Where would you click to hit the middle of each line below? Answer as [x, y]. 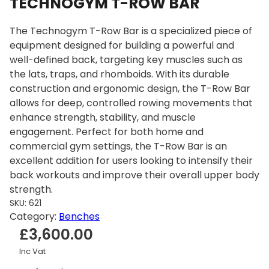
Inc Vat [32, 251]
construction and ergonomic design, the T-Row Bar [130, 88]
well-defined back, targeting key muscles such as [126, 59]
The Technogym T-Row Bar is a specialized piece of [131, 31]
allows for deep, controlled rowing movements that [131, 103]
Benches [79, 216]
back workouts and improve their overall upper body [134, 175]
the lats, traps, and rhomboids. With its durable [119, 74]
